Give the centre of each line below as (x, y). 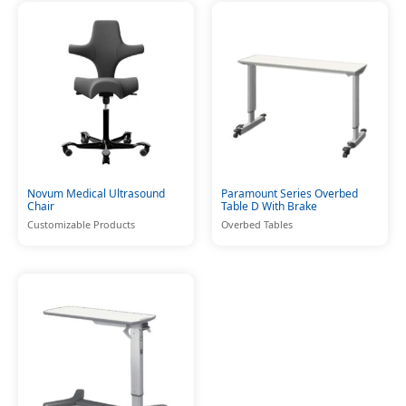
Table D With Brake (269, 207)
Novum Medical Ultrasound (96, 194)
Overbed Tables (257, 225)
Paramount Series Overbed (290, 194)
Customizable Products (81, 225)
